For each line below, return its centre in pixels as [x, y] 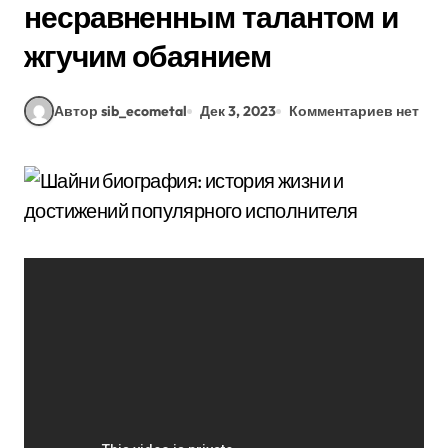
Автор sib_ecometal [120, 110]
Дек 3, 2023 [238, 110]
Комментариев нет [354, 110]
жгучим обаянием [147, 56]
